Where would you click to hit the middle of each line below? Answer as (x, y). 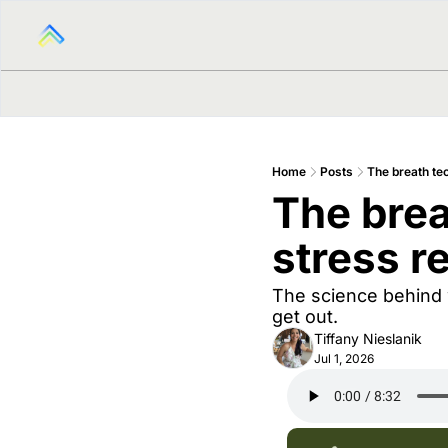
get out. (305, 316)
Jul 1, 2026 (344, 358)
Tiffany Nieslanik (368, 338)
